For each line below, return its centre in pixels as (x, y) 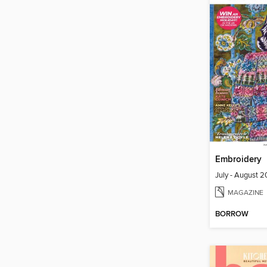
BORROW (232, 215)
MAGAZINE (246, 193)
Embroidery (238, 159)
